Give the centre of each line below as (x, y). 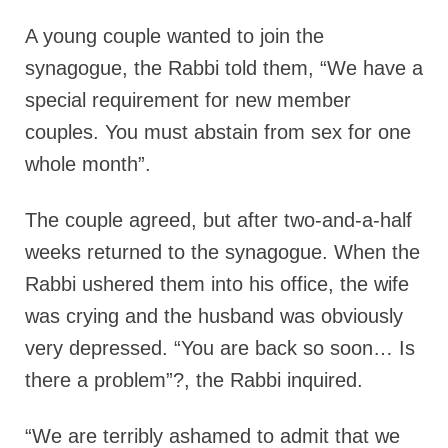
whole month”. (88, 164)
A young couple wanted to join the (174, 36)
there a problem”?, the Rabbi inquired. (194, 380)
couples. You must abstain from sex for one (218, 132)
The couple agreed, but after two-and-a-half (218, 220)
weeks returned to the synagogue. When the (222, 252)
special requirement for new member (188, 100)
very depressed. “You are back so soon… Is (220, 348)
